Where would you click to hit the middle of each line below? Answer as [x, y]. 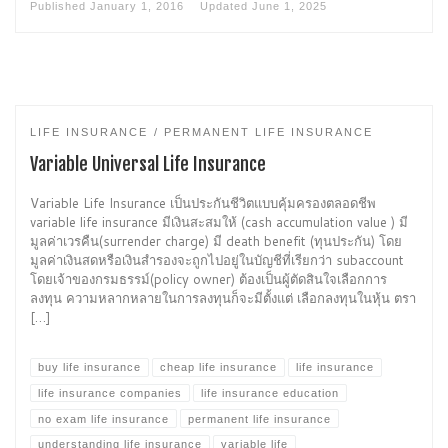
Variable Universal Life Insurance [148, 164]
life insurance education [269, 393]
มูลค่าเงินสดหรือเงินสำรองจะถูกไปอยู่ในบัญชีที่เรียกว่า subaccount [217, 260]
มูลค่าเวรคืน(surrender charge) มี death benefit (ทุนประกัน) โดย [216, 241]
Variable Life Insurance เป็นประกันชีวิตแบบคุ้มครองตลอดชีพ [203, 203]
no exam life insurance [103, 418]
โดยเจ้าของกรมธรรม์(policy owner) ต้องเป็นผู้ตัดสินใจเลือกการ [208, 279]
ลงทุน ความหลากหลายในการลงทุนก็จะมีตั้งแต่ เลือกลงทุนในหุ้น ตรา [223, 298]
